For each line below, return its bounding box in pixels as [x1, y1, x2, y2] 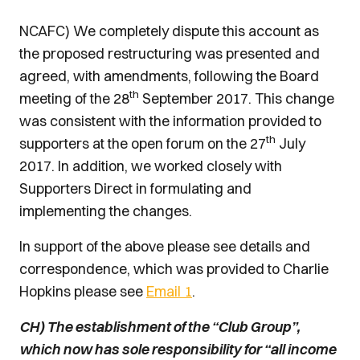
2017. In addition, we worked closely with [19, 157, 282, 175]
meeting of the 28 [19, 89, 129, 108]
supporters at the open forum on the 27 [19, 134, 266, 153]
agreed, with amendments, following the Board [19, 67, 319, 85]
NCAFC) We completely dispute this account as [19, 22, 319, 40]
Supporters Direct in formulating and [19, 179, 252, 198]
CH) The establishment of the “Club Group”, [19, 317, 300, 336]
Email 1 [146, 282, 192, 301]
